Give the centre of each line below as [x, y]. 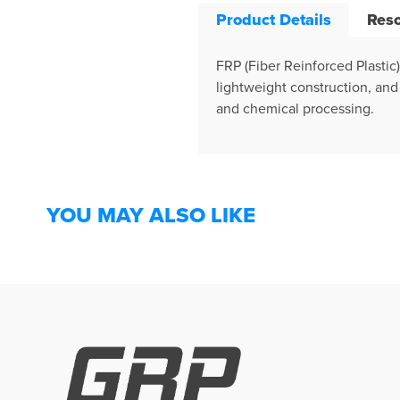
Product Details [274, 19]
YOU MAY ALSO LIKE [151, 214]
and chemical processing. [295, 108]
